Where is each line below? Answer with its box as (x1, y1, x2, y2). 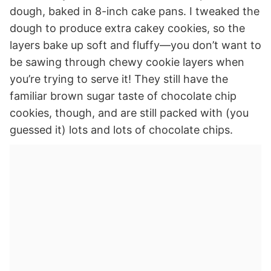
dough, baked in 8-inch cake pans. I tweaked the (10, 5, 260, 18)
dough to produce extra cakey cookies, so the (10, 22, 245, 35)
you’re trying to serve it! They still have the (10, 73, 228, 86)
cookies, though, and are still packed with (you (10, 106, 249, 120)
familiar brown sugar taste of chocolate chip (10, 90, 237, 103)
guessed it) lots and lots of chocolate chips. (10, 123, 233, 137)
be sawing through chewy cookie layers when (10, 56, 244, 69)
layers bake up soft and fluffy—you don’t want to (10, 39, 261, 52)
